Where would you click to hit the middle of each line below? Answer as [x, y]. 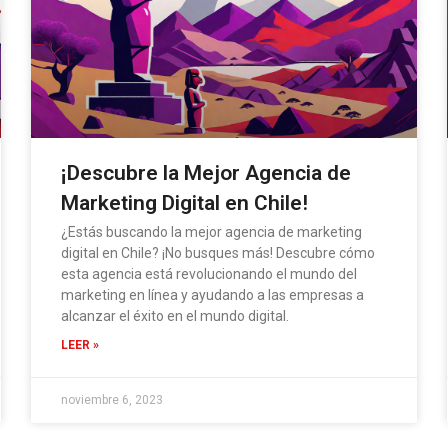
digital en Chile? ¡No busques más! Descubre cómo [217, 252]
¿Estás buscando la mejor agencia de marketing [211, 231]
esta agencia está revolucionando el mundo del [208, 273]
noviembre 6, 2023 [111, 399]
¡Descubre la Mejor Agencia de [205, 172]
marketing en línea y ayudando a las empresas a [212, 294]
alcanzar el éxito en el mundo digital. [174, 315]
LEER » [79, 344]
